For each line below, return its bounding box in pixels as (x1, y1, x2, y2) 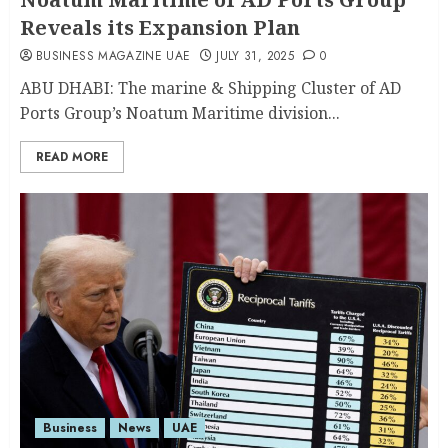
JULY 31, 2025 (216, 47, 294, 65)
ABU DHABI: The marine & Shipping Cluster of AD (20, 77, 401, 99)
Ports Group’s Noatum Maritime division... (20, 102, 340, 124)
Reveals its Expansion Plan (20, 14, 300, 41)
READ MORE (36, 148, 108, 166)
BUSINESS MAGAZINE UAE (36, 47, 191, 65)
